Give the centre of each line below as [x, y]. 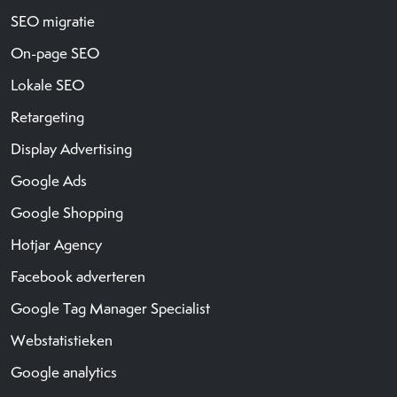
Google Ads [49, 180]
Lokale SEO [47, 85]
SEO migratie [53, 21]
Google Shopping [67, 212]
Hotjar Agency [56, 244]
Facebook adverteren [78, 276]
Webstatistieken [62, 340]
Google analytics [64, 372]
